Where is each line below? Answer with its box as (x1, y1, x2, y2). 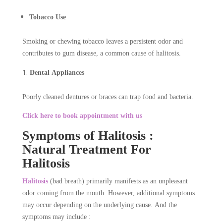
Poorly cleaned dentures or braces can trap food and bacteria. (22, 93, 193, 101)
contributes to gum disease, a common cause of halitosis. (22, 49, 181, 57)
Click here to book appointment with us (22, 111, 142, 119)
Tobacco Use (29, 13, 66, 21)
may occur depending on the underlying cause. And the (22, 201, 177, 209)
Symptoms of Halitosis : (22, 128, 154, 143)
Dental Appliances (29, 68, 84, 76)
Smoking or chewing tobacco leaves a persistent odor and (22, 37, 183, 45)
